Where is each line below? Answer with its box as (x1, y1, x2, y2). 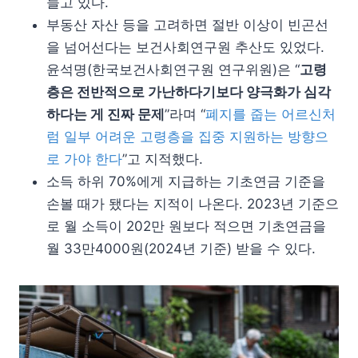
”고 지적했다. (122, 150, 203, 167)
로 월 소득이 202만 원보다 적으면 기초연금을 (46, 217, 326, 234)
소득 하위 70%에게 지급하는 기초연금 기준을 (46, 173, 325, 189)
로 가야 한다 (46, 150, 122, 167)
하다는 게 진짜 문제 (46, 105, 165, 122)
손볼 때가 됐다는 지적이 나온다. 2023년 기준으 (46, 195, 339, 212)
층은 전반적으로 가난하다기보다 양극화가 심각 (46, 83, 331, 100)
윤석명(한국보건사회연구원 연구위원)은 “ (46, 61, 300, 78)
